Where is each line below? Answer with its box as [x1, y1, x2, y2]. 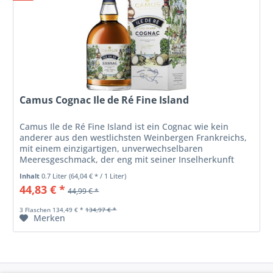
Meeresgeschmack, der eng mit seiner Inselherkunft [19, 154, 235, 166]
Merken [34, 212, 66, 224]
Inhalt [19, 171, 42, 181]
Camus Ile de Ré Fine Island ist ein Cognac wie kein [19, 121, 229, 133]
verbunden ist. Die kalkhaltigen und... [19, 165, 175, 177]
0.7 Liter [41, 171, 69, 181]
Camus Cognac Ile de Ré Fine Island [19, 93, 190, 107]
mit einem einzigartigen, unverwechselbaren [19, 143, 204, 155]
